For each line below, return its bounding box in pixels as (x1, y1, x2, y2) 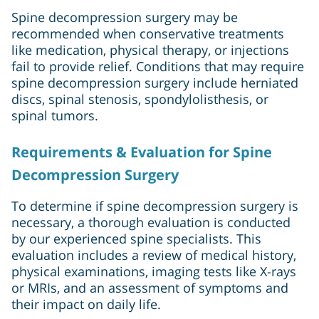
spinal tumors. (11, 106, 98, 124)
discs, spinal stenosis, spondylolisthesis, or (11, 90, 268, 108)
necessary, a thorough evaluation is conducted (11, 213, 291, 231)
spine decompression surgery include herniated (11, 73, 298, 91)
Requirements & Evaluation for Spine (11, 142, 272, 162)
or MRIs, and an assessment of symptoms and (11, 278, 288, 296)
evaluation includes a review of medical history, (11, 246, 296, 263)
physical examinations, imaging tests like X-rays (11, 262, 296, 280)
